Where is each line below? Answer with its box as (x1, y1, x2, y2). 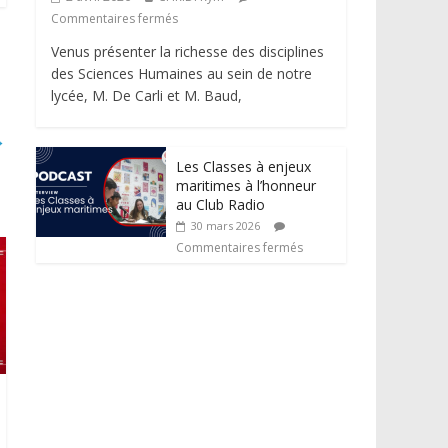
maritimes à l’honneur (176, 176, 316, 196)
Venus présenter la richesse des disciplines (51, 42, 324, 62)
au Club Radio (176, 195, 265, 215)
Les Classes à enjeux (176, 157, 311, 177)
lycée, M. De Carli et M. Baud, (51, 86, 242, 106)
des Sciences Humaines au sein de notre (51, 64, 312, 84)
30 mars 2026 (191, 218, 260, 234)
